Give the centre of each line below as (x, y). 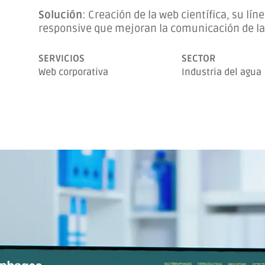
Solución (60, 14)
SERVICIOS (61, 58)
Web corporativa (73, 72)
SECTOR (199, 58)
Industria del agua (222, 72)
